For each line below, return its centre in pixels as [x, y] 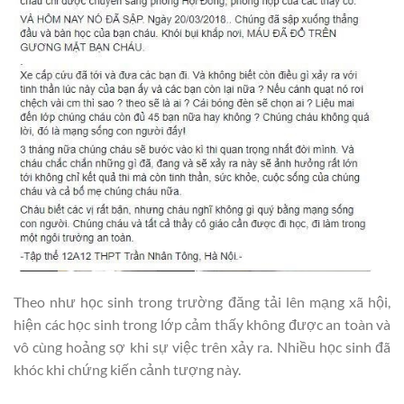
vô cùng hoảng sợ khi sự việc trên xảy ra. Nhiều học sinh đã [202, 347]
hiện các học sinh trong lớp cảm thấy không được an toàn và [202, 325]
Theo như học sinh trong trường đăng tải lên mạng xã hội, [202, 302]
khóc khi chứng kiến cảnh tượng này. [127, 370]
